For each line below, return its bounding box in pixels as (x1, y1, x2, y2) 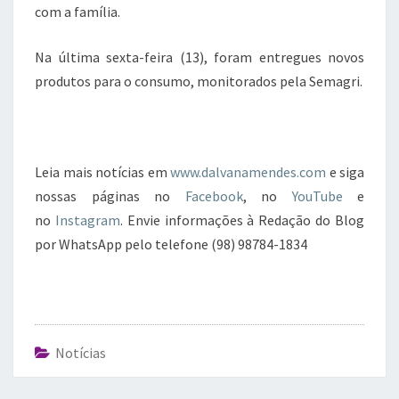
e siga (326, 163, 364, 181)
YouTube (291, 187, 343, 205)
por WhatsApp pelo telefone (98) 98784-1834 (35, 235, 307, 253)
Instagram (54, 211, 120, 229)
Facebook (184, 187, 243, 205)
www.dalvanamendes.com (167, 163, 326, 181)
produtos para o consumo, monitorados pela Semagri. (35, 72, 362, 90)
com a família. (35, 3, 120, 20)
